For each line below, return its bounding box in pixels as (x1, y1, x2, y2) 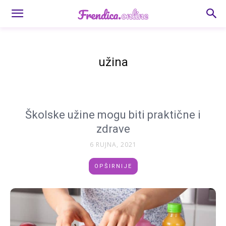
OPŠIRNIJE (94, 163, 132, 169)
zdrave (96, 123, 130, 135)
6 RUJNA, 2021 (89, 140, 137, 149)
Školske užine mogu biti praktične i (25, 108, 201, 121)
